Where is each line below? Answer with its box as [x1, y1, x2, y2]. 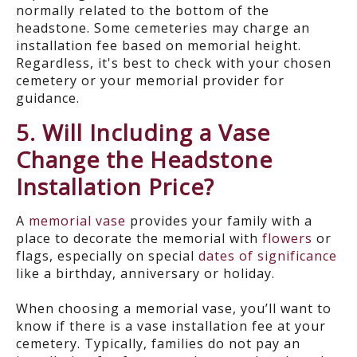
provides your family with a [126, 211, 312, 229]
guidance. [16, 88, 80, 107]
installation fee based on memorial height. [16, 36, 301, 54]
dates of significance [198, 246, 337, 265]
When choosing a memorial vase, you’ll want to [16, 299, 331, 317]
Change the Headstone [16, 143, 273, 175]
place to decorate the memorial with [16, 229, 262, 247]
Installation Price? [16, 171, 214, 202]
